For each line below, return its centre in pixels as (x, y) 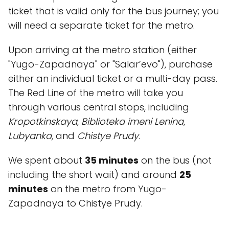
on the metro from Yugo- (107, 189)
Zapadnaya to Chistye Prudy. (75, 203)
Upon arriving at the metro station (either (102, 50)
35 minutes (112, 160)
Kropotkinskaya (43, 121)
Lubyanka (30, 136)
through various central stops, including (99, 107)
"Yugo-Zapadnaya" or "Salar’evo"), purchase (110, 64)
